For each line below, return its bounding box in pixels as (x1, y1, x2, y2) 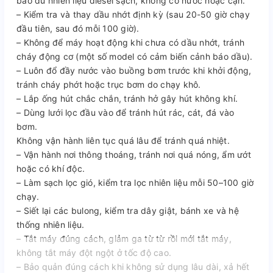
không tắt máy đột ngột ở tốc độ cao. (16, 247, 171, 258)
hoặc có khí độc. (16, 163, 85, 174)
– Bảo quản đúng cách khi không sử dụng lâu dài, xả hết (16, 261, 250, 272)
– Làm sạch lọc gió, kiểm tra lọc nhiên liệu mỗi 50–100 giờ (16, 177, 254, 188)
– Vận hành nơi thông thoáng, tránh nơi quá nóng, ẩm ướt (16, 149, 251, 160)
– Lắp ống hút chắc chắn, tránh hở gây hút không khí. (16, 93, 238, 104)
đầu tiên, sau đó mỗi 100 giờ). (16, 23, 140, 34)
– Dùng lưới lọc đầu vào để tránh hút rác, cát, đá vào (16, 107, 235, 118)
